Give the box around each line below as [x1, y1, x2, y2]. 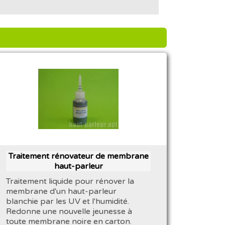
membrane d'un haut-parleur [6, 186, 117, 196]
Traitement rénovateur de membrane [8, 151, 149, 161]
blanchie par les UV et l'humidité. [6, 196, 130, 206]
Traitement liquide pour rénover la [6, 176, 135, 186]
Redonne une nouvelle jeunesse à [6, 206, 133, 216]
